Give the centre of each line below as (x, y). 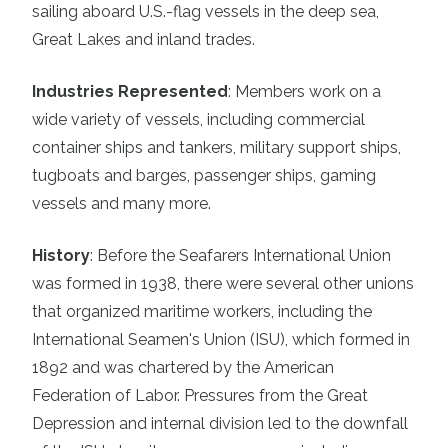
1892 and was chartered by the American (183, 367)
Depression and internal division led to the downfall (220, 423)
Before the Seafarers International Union (244, 255)
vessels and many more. (121, 203)
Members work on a (308, 91)
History (61, 255)
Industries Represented (130, 91)
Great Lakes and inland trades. (143, 39)
